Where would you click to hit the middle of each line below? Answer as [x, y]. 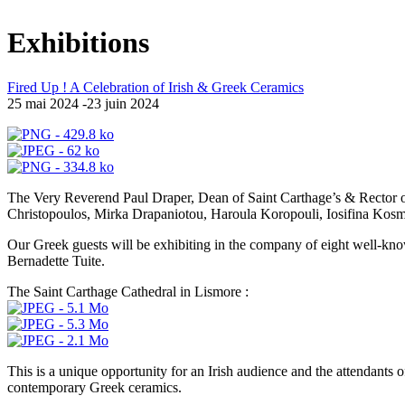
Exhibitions [78, 43]
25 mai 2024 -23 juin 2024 [83, 103]
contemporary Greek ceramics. [94, 387]
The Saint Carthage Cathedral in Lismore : [128, 291]
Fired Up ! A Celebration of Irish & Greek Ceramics [155, 87]
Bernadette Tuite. [56, 260]
